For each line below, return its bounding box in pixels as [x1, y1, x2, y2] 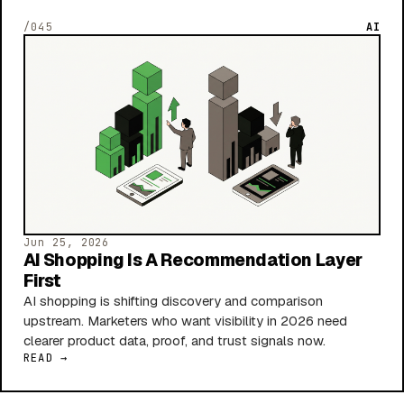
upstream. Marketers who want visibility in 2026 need [23, 311, 347, 329]
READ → [23, 350, 69, 365]
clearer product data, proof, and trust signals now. [23, 331, 326, 349]
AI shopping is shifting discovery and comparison [23, 291, 323, 309]
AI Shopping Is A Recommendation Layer [23, 248, 363, 271]
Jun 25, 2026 [23, 234, 110, 250]
